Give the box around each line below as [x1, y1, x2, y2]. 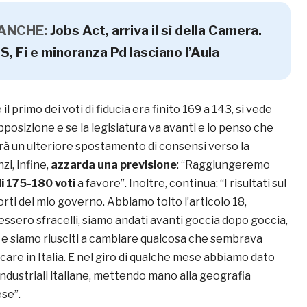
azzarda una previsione [51, 158, 177, 172]
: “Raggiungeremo [177, 158, 270, 172]
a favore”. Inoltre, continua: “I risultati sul [75, 177, 286, 191]
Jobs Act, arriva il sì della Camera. [50, 22, 262, 39]
